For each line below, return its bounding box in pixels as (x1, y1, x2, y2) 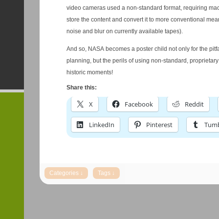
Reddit (185, 100, 204, 109)
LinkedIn (89, 120, 114, 129)
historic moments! (66, 69, 113, 76)
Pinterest (146, 120, 173, 129)
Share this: (66, 84, 97, 91)
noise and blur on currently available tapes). (66, 28, 183, 35)
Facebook (125, 100, 153, 109)
